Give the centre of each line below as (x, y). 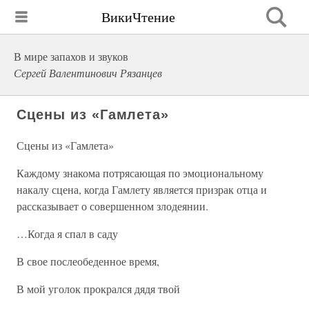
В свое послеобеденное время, (88, 261)
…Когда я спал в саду (67, 233)
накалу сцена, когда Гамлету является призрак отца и (142, 189)
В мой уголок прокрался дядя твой (98, 289)
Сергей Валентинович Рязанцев (88, 73)
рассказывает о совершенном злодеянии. (112, 206)
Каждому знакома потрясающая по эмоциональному (140, 173)
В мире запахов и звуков (71, 56)
